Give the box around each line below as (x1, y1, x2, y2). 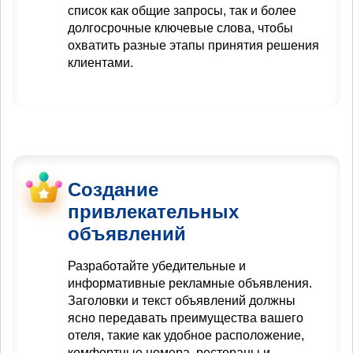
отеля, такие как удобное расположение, (68, 329, 304, 343)
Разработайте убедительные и (68, 259, 246, 273)
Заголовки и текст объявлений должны (68, 294, 295, 308)
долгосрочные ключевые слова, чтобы (68, 21, 293, 35)
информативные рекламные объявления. (68, 277, 312, 291)
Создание (68, 179, 158, 201)
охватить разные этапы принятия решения (68, 39, 319, 53)
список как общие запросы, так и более (68, 4, 296, 18)
